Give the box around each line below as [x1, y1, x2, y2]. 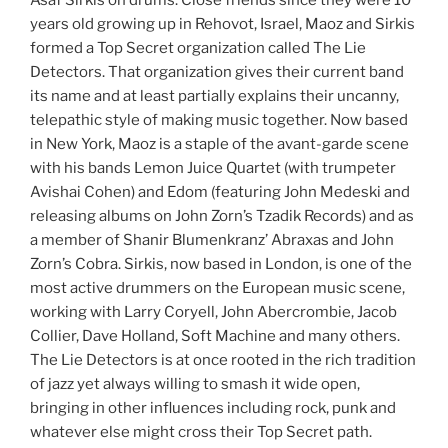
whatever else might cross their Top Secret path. [30, 423, 372, 441]
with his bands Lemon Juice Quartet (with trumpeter [30, 159, 396, 177]
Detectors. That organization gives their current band [30, 63, 404, 81]
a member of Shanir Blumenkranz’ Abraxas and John [30, 231, 394, 249]
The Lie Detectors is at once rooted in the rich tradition [30, 351, 416, 369]
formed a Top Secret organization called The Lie [30, 39, 366, 57]
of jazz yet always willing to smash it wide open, [30, 375, 360, 393]
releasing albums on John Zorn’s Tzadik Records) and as [30, 207, 414, 225]
